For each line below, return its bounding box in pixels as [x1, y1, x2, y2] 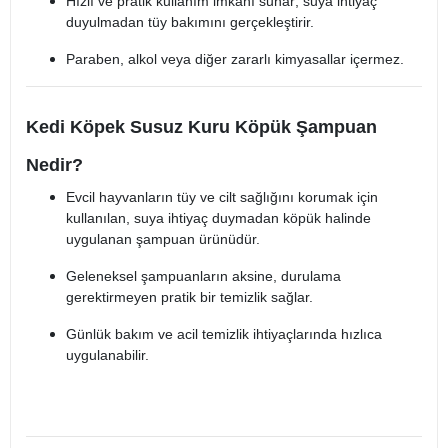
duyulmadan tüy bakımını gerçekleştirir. [66, 14, 314, 31]
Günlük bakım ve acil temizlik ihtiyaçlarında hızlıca [66, 326, 382, 343]
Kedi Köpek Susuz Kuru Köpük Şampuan [26, 117, 377, 138]
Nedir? [26, 155, 83, 176]
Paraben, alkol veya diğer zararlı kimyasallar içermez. [66, 51, 404, 68]
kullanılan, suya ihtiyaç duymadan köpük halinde [66, 210, 371, 227]
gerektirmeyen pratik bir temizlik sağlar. [66, 289, 313, 306]
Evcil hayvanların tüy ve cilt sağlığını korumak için [66, 189, 378, 206]
